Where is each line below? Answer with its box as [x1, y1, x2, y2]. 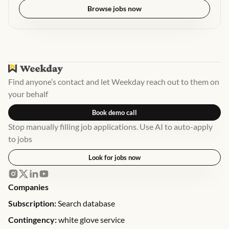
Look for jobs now [88, 153, 141, 162]
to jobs [8, 134, 32, 144]
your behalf [8, 89, 48, 99]
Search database [56, 198, 115, 208]
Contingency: [8, 215, 57, 224]
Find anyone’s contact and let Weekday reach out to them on [8, 77, 219, 86]
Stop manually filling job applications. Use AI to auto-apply [8, 122, 213, 131]
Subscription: [8, 198, 56, 208]
